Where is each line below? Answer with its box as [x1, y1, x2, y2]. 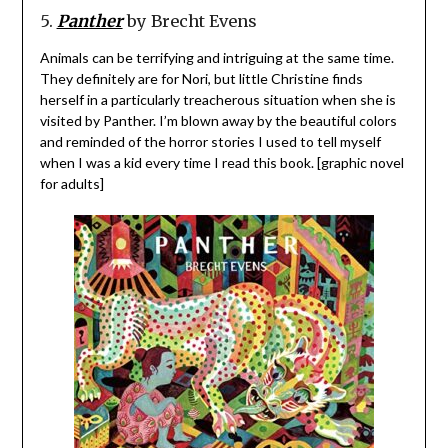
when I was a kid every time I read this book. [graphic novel [39, 153, 404, 171]
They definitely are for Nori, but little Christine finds [39, 69, 363, 87]
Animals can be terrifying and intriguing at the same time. [39, 48, 394, 66]
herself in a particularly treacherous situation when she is [39, 90, 396, 108]
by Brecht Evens [122, 10, 257, 31]
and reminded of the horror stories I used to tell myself [39, 132, 381, 150]
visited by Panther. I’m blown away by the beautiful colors [39, 111, 397, 129]
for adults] [39, 174, 104, 192]
